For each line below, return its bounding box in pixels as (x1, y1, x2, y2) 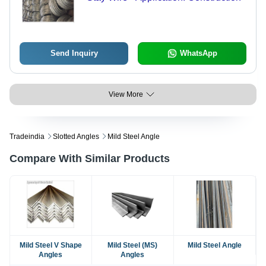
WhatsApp (179, 49, 217, 58)
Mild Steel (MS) (107, 241, 158, 250)
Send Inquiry (50, 49, 98, 58)
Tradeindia (9, 132, 45, 141)
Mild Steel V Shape (19, 241, 82, 250)
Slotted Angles (53, 132, 99, 141)
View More (109, 90, 143, 99)
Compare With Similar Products (9, 153, 170, 165)
